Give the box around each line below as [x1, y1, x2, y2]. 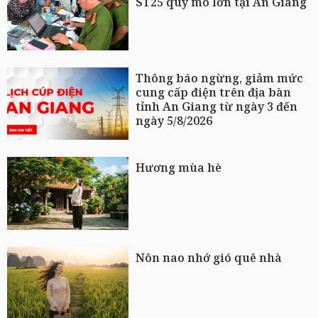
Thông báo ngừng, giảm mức [136, 70, 304, 86]
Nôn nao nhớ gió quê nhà [136, 249, 283, 265]
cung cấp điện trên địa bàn [136, 84, 292, 100]
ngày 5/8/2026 [136, 112, 213, 128]
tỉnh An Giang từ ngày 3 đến [136, 98, 298, 114]
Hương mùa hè [136, 160, 222, 176]
